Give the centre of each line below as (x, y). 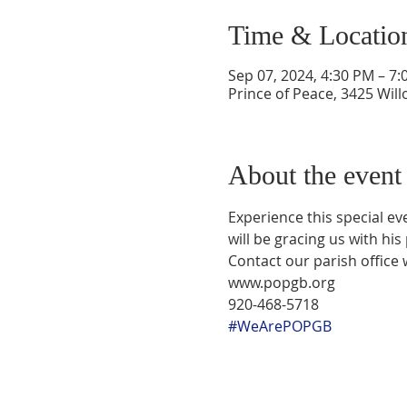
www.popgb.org (281, 283)
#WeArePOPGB (279, 326)
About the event (314, 175)
